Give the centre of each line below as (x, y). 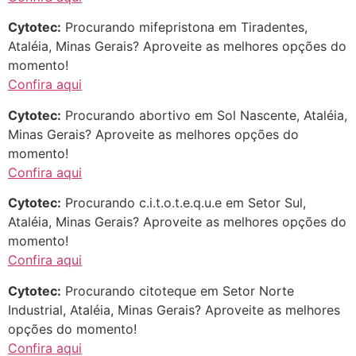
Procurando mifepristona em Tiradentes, (184, 27)
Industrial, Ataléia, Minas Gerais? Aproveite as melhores (174, 310)
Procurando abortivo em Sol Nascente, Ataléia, (204, 115)
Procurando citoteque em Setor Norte (178, 290)
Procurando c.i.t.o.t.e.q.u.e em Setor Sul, (184, 203)
